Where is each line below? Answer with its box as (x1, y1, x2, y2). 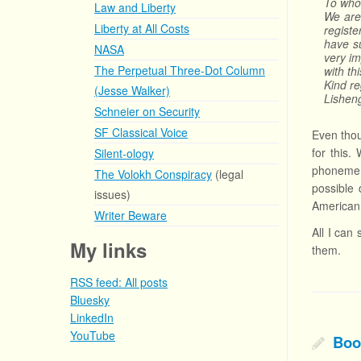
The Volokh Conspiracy (94, 166, 212, 182)
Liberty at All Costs (94, 20, 189, 36)
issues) (94, 186, 131, 202)
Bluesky (70, 292, 110, 308)
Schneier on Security (94, 103, 200, 119)
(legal (212, 166, 243, 182)
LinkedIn (70, 309, 114, 326)
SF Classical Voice (94, 124, 188, 140)
